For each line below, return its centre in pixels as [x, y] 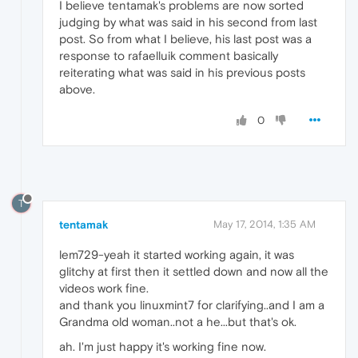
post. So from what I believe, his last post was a [185, 38]
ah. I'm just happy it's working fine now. [163, 347]
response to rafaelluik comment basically [169, 55]
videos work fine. [104, 288]
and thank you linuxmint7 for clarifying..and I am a [192, 305]
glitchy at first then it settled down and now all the [194, 272]
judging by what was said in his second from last [188, 22]
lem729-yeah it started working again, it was [177, 255]
